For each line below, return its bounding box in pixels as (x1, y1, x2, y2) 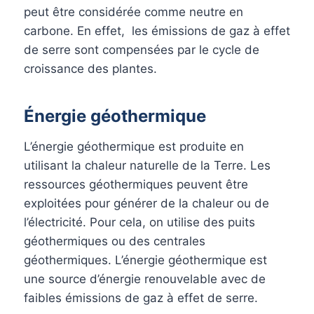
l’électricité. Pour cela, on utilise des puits (24, 214, 255, 229)
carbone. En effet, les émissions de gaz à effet (24, 23, 290, 38)
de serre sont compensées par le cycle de (24, 42, 259, 57)
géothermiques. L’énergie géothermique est (24, 252, 267, 267)
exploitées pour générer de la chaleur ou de (24, 196, 269, 210)
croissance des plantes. (24, 61, 157, 76)
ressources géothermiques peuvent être (24, 177, 248, 191)
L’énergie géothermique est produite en (24, 139, 244, 153)
